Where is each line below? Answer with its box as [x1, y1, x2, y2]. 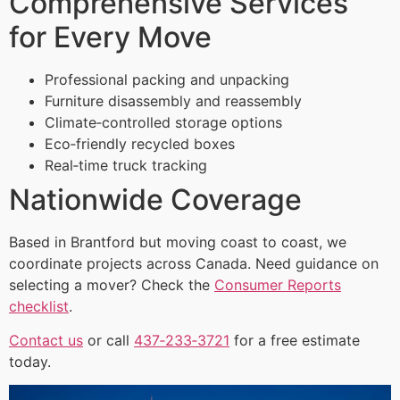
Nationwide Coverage [9, 181, 302, 217]
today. [9, 352, 51, 371]
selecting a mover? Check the [9, 275, 214, 294]
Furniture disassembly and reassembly [45, 91, 302, 110]
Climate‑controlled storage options [45, 112, 282, 131]
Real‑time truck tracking [45, 155, 207, 174]
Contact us [9, 330, 83, 349]
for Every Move [9, 19, 212, 54]
